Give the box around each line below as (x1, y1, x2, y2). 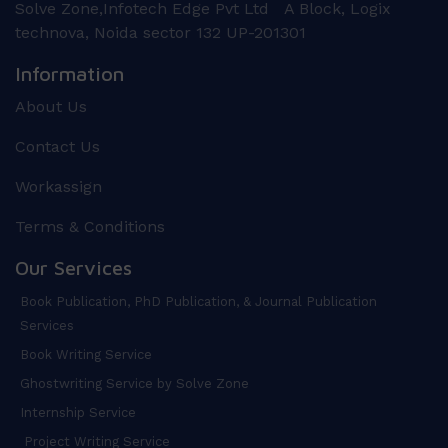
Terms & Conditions (15, 216, 165, 236)
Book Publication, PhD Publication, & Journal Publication (20, 293, 377, 309)
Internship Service (20, 404, 136, 420)
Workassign (15, 176, 102, 196)
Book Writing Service (20, 346, 152, 362)
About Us (15, 96, 87, 116)
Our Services (15, 255, 132, 279)
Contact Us (15, 136, 100, 156)
